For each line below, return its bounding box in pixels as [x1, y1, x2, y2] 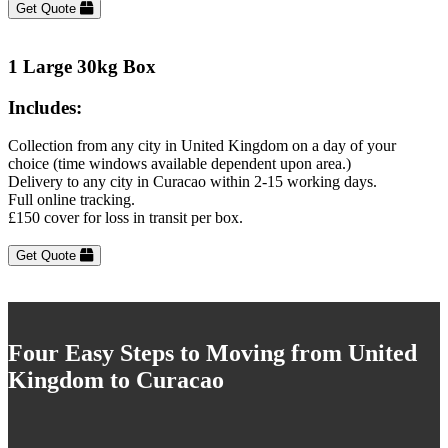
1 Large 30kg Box [8, 55, 156, 77]
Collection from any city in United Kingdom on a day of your [8, 137, 396, 155]
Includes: [8, 96, 82, 118]
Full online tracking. [8, 191, 135, 209]
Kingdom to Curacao [8, 367, 224, 394]
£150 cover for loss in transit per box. [8, 209, 243, 227]
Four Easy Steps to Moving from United [8, 340, 417, 367]
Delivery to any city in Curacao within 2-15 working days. [8, 173, 377, 191]
